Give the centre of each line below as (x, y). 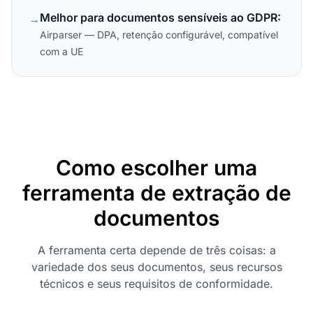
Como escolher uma (156, 168)
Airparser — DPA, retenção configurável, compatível (159, 35)
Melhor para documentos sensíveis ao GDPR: (160, 17)
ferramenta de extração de (156, 193)
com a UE (61, 51)
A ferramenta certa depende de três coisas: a (156, 250)
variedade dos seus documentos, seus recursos (156, 267)
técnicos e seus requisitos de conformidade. (156, 284)
